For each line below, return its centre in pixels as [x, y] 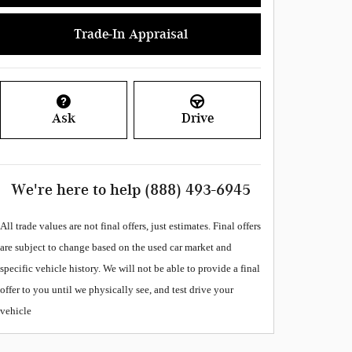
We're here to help [75, 190]
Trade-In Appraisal [130, 33]
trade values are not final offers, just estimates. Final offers [137, 226]
